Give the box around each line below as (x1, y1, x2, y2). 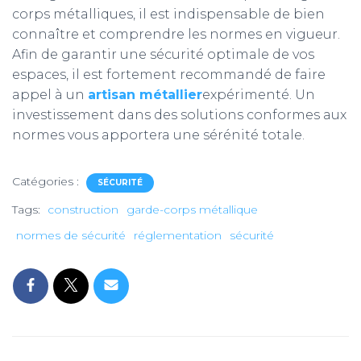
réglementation (134, 228, 222, 243)
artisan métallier (88, 87, 202, 102)
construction (48, 202, 118, 217)
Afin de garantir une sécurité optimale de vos (12, 47, 314, 62)
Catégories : (12, 174, 82, 189)
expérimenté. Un (202, 87, 315, 102)
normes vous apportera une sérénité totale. (12, 127, 305, 143)
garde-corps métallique (127, 202, 258, 217)
